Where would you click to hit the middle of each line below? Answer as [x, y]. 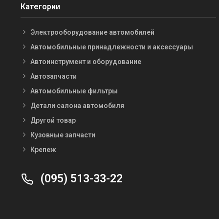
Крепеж [43, 149]
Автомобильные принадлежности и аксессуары [112, 47]
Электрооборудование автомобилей [92, 32]
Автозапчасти [54, 76]
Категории [40, 6]
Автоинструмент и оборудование [86, 61]
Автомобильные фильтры [74, 91]
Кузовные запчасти [63, 135]
